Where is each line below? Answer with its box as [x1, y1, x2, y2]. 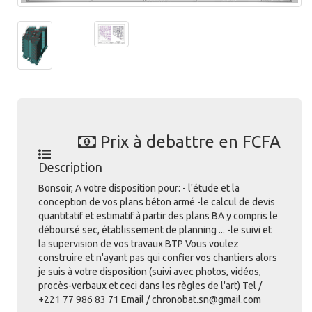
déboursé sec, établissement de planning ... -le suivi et [38, 224, 272, 235]
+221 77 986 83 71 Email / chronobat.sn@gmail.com [38, 293, 265, 305]
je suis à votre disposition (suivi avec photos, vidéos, [38, 265, 261, 277]
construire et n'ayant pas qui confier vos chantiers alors [38, 251, 277, 263]
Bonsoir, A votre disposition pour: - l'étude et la [38, 182, 240, 194]
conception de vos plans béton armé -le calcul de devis [38, 196, 275, 208]
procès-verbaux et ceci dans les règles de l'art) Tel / [38, 279, 262, 291]
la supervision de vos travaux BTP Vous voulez [38, 237, 239, 249]
